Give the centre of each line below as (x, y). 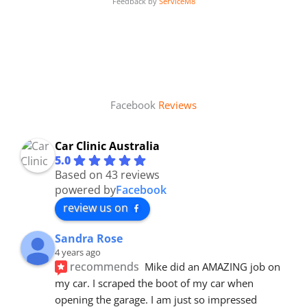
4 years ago (78, 252)
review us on (96, 207)
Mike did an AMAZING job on (213, 266)
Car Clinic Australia (107, 146)
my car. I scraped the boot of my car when (154, 283)
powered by (85, 189)
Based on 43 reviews (107, 174)
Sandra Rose (89, 238)
